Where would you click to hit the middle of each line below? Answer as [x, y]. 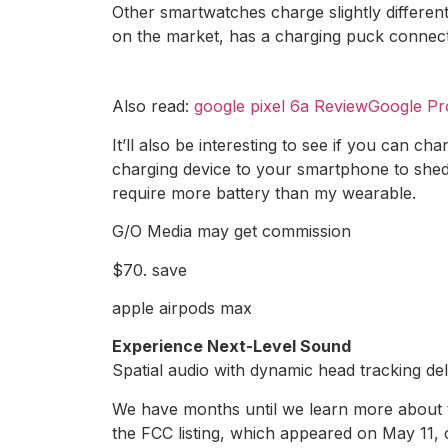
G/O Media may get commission [231, 231]
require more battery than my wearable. [264, 192]
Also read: [153, 106]
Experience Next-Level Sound [231, 346]
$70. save [149, 269]
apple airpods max [182, 307]
